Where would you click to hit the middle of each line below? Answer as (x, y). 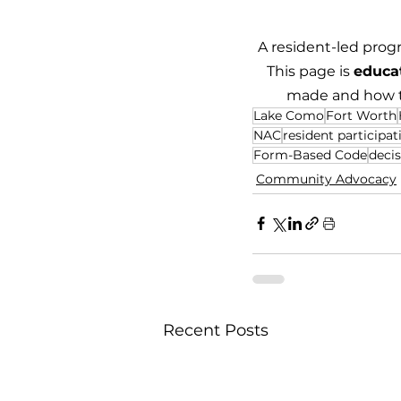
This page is (310, 71)
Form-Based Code (310, 154)
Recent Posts (216, 330)
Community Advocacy (326, 179)
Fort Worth (361, 115)
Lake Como (289, 115)
